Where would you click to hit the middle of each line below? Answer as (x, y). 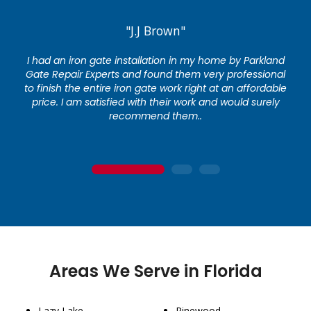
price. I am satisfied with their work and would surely (155, 102)
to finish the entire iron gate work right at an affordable (155, 89)
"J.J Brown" (155, 31)
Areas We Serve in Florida (155, 271)
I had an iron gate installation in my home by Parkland (155, 61)
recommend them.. (155, 116)
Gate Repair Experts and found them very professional (155, 75)
